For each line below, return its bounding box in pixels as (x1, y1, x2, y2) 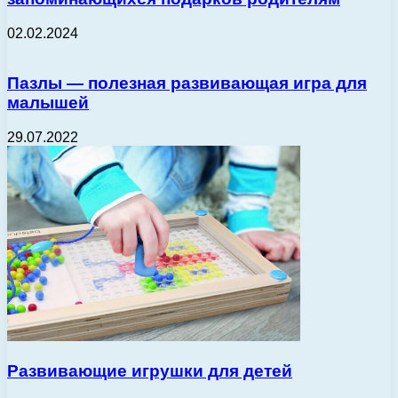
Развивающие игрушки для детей (7, 361, 292, 380)
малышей (7, 93, 89, 113)
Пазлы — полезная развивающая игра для (7, 74, 367, 93)
